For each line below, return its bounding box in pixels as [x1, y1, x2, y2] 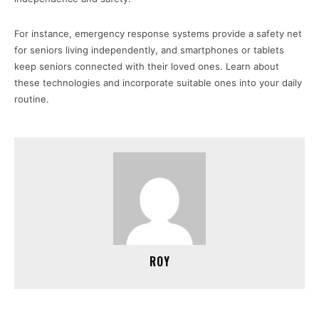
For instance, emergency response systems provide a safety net [14, 28, 302, 39]
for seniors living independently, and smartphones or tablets [14, 44, 284, 56]
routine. [14, 93, 49, 105]
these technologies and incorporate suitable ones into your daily [14, 77, 302, 88]
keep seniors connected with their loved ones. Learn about [14, 61, 279, 72]
